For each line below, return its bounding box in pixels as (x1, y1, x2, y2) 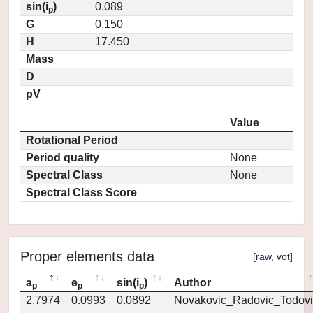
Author (174, 277, 211, 289)
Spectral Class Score (26, 187, 137, 198)
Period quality (26, 152, 99, 163)
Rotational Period (26, 134, 118, 146)
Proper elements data (20, 249, 154, 264)
